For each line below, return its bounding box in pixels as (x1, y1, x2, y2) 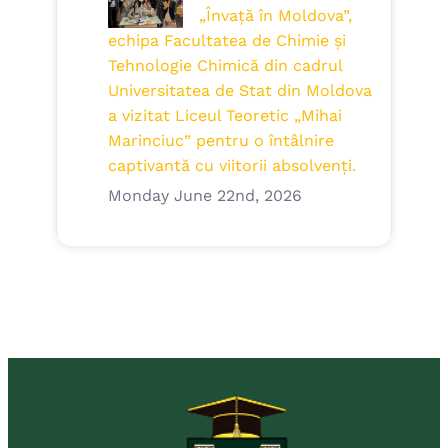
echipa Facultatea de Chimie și (107, 31, 346, 51)
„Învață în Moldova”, (198, 6, 352, 26)
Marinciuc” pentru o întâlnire (107, 131, 334, 151)
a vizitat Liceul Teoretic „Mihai (107, 106, 342, 126)
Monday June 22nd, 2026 (107, 186, 302, 206)
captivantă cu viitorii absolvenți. (107, 156, 356, 176)
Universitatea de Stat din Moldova (107, 81, 372, 101)
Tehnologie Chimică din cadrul (107, 56, 342, 76)
